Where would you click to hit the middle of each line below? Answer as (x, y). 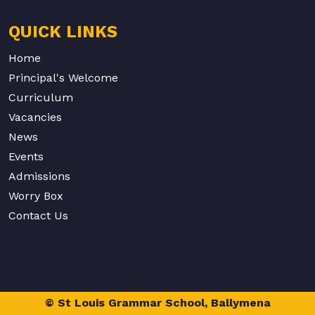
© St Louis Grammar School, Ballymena (157, 303)
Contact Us (38, 216)
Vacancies (35, 117)
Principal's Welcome (63, 78)
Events (26, 157)
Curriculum (41, 98)
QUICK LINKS (63, 32)
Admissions (39, 176)
